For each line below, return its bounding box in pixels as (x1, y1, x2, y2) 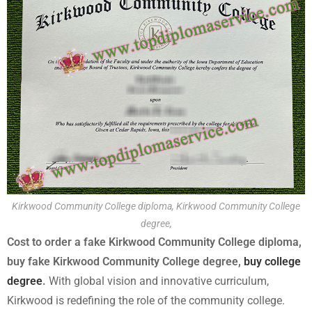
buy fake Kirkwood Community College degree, (7, 255, 244, 268)
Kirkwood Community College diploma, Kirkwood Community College (12, 201, 300, 212)
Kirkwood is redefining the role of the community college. (7, 294, 285, 307)
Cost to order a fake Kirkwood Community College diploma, (7, 235, 302, 249)
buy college (244, 255, 301, 268)
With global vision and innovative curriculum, (46, 274, 269, 288)
